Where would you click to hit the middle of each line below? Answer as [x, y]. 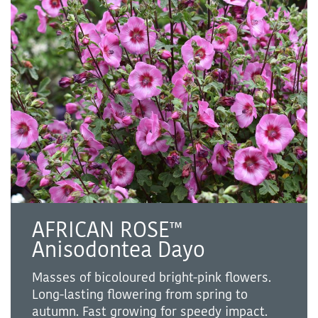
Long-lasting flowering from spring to [140, 294]
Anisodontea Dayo [119, 250]
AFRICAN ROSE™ [107, 230]
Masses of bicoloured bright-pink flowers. [152, 277]
